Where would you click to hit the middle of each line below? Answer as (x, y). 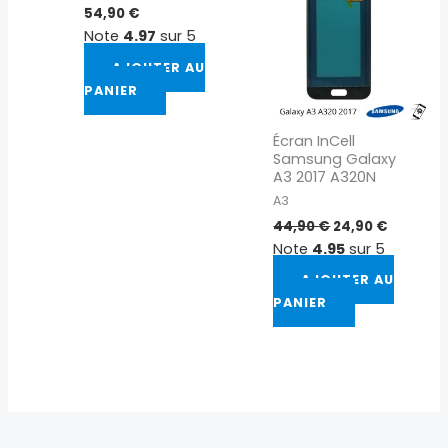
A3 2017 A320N (325, 176)
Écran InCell (314, 140)
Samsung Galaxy (335, 158)
